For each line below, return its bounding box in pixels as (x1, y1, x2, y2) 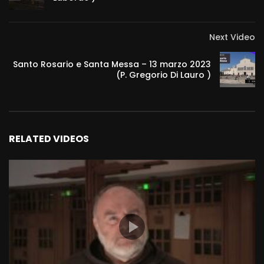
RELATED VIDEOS (9, 132, 89, 146)
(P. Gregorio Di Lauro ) (116, 69, 211, 81)
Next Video (209, 31, 255, 44)
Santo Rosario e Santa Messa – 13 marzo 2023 (13, 58, 211, 71)
